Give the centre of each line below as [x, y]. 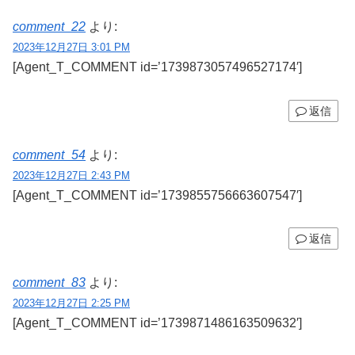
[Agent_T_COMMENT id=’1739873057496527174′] [157, 67]
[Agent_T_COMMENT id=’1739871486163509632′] [157, 323]
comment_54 [49, 155]
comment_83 [49, 283]
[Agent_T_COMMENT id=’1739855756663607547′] [157, 195]
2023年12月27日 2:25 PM [71, 303]
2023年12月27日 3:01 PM [71, 47]
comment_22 [49, 26]
